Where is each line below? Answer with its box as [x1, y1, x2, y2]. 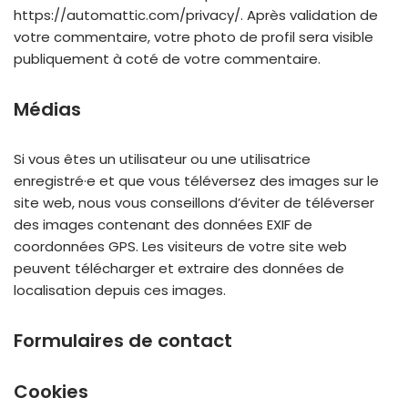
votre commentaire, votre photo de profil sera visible [14, 27, 373, 46]
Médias [14, 97, 81, 122]
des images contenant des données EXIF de [14, 215, 312, 234]
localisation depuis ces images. [14, 280, 226, 300]
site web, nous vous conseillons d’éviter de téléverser [14, 193, 374, 212]
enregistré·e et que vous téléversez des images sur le [14, 171, 379, 190]
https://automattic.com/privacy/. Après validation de [14, 5, 378, 25]
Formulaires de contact [14, 328, 232, 353]
